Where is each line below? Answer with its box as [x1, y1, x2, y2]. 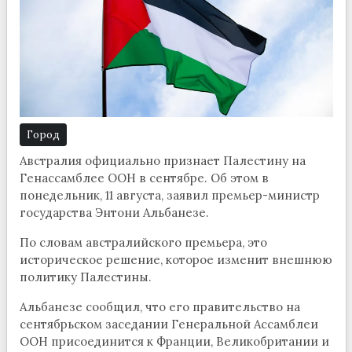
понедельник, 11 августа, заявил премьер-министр [19, 188, 320, 203]
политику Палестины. [19, 269, 152, 285]
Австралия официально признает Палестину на [19, 153, 306, 169]
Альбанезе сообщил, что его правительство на [19, 299, 300, 315]
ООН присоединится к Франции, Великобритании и [19, 334, 329, 350]
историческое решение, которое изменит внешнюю [19, 252, 332, 268]
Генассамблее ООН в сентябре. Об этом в [19, 170, 269, 186]
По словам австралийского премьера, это [19, 235, 267, 251]
